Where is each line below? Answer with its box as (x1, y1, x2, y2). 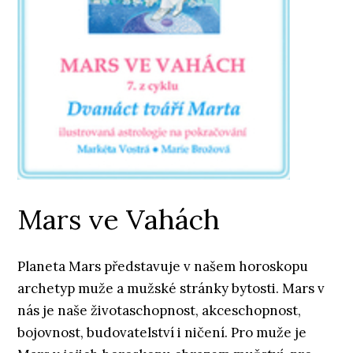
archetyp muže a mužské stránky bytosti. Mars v (17, 279, 325, 297)
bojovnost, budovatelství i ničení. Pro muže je (17, 323, 307, 341)
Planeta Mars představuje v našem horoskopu (17, 257, 309, 275)
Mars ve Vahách (17, 202, 221, 237)
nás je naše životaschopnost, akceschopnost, (17, 301, 302, 319)
